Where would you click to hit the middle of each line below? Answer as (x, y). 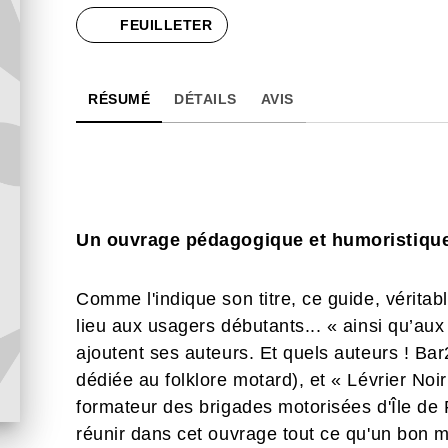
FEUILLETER (166, 25)
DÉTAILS (205, 99)
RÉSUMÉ (119, 99)
